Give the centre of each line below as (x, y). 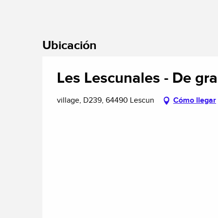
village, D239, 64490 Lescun (106, 101)
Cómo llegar (195, 101)
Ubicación (69, 46)
